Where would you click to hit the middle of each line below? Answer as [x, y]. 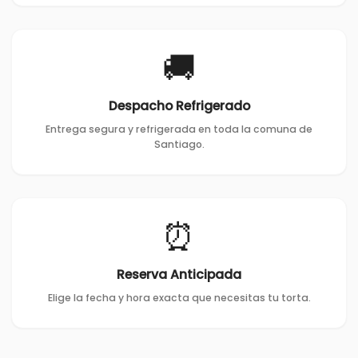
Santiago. [179, 144]
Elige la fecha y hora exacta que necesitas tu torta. [179, 297]
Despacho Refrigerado [179, 105]
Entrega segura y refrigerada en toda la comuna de [179, 129]
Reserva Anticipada [179, 274]
